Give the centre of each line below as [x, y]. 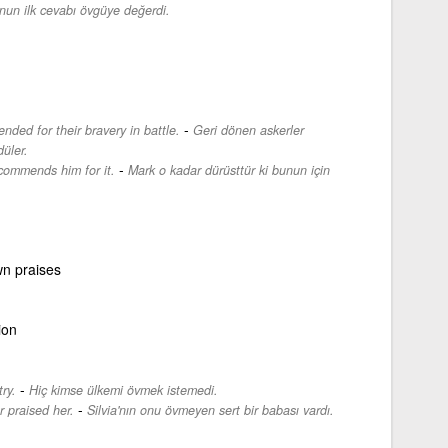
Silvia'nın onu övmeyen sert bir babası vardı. [210, 409]
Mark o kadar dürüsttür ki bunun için [228, 169]
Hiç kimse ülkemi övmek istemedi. [123, 389]
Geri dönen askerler [248, 129]
